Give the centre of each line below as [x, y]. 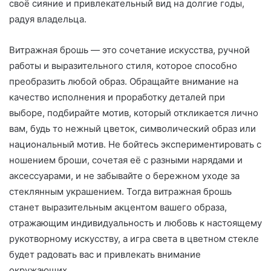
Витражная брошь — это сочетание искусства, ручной [129, 50]
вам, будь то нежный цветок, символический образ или [132, 129]
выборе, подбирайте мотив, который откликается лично [134, 113]
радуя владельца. [48, 19]
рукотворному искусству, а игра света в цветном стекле [134, 239]
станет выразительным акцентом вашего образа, [118, 207]
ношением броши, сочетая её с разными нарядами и [126, 160]
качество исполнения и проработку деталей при [117, 97]
